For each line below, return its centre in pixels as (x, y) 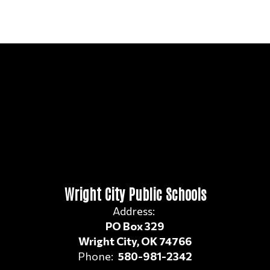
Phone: (96, 256)
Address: (133, 211)
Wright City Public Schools (135, 193)
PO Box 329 (135, 226)
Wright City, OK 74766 (135, 241)
